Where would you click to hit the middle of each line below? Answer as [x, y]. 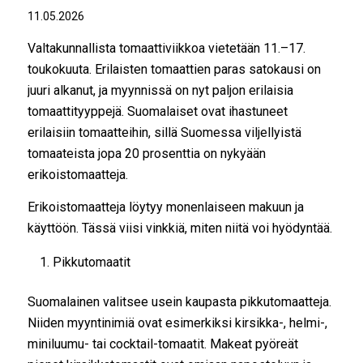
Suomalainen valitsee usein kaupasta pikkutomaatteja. [179, 302]
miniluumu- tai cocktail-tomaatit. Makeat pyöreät [162, 344]
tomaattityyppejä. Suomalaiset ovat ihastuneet [157, 112]
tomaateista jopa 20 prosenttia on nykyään [146, 154]
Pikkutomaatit [91, 263]
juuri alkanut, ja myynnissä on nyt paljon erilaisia [160, 91]
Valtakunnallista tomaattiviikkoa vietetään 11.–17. [166, 49]
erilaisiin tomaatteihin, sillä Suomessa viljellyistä [164, 133]
